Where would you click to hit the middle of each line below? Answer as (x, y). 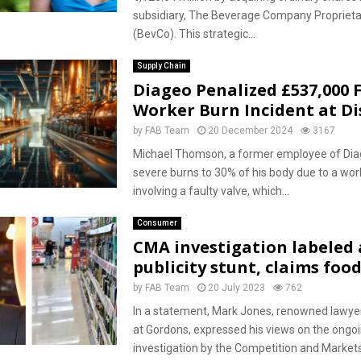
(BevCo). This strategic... (194, 34)
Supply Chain (161, 66)
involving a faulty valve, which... (211, 191)
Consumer (157, 223)
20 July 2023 (236, 288)
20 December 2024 (250, 131)
